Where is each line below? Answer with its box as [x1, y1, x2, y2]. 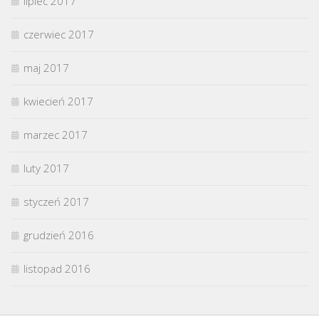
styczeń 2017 [23, 194, 89, 209]
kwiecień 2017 [23, 93, 93, 108]
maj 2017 [23, 60, 69, 75]
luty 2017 [23, 160, 69, 175]
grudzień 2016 [23, 227, 94, 242]
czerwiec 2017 [23, 26, 94, 41]
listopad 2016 [23, 261, 90, 276]
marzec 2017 [23, 127, 88, 142]
